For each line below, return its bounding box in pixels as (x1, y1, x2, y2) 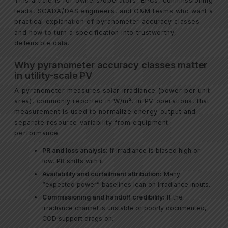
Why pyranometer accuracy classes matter (14, 59, 208, 70)
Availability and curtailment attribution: (42, 169, 162, 178)
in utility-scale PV (14, 69, 92, 81)
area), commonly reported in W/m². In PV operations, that (14, 97, 210, 105)
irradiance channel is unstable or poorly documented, (42, 204, 207, 212)
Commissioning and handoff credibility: (42, 193, 165, 201)
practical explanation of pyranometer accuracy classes (14, 17, 200, 25)
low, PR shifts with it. (42, 157, 105, 165)
